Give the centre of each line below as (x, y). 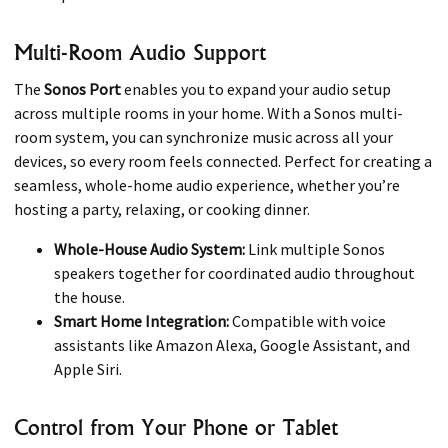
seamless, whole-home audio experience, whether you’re (207, 185)
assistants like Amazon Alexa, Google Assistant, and (232, 345)
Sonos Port (82, 89)
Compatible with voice (307, 321)
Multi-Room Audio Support (140, 52)
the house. (89, 297)
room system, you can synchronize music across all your (203, 137)
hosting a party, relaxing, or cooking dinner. (162, 209)
